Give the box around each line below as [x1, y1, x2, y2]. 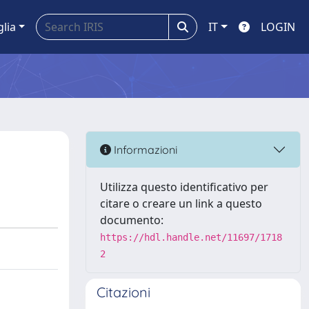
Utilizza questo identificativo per [100, 179, 268, 195]
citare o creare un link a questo [100, 196, 262, 211]
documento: [100, 212, 163, 228]
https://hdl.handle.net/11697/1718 [100, 232, 282, 243]
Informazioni [111, 142, 177, 157]
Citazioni [97, 283, 150, 301]
